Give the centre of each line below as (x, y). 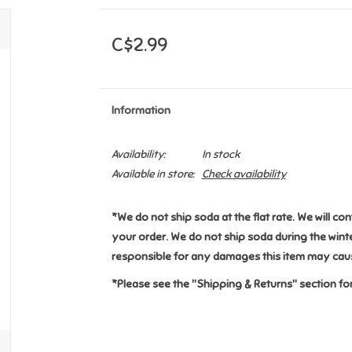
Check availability (244, 174)
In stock (220, 154)
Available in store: (152, 174)
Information (141, 110)
